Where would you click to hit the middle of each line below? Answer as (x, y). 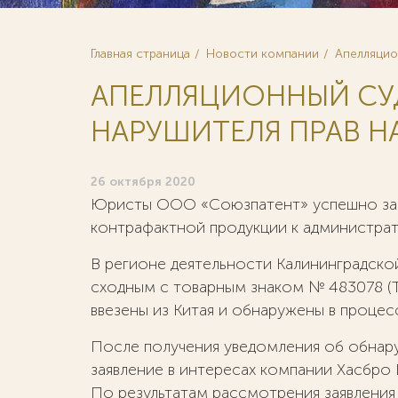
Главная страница (140, 54)
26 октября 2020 (143, 182)
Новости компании (263, 54)
